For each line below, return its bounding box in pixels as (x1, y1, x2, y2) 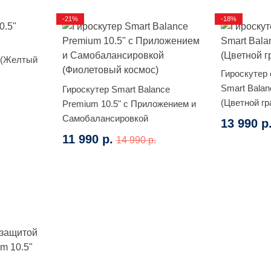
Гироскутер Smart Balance (62, 83, 170, 94)
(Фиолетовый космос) (62, 127, 152, 138)
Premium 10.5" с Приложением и (62, 98, 196, 109)
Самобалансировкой (62, 113, 148, 123)
